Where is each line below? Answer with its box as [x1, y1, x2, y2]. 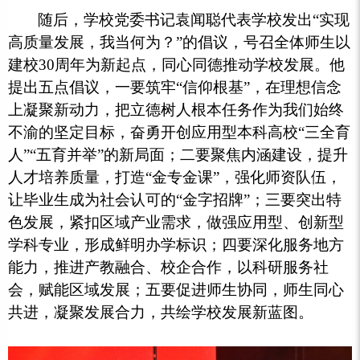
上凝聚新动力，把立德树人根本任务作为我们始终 [8, 101, 344, 119]
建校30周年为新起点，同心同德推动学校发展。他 [8, 56, 345, 74]
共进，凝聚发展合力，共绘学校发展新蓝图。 [8, 304, 313, 321]
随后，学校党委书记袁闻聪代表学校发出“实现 [38, 11, 350, 29]
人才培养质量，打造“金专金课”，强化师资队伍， [8, 169, 342, 186]
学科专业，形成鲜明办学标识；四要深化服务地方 [8, 236, 344, 254]
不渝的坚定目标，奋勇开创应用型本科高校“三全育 [8, 124, 350, 141]
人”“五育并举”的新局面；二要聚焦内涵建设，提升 [8, 146, 348, 164]
